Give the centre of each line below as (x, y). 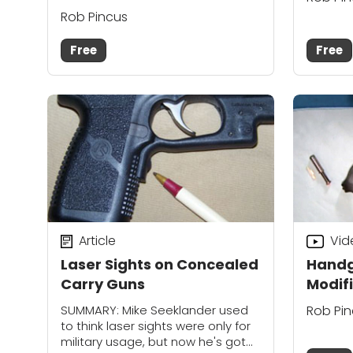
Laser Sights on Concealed (160, 264)
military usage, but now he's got (153, 341)
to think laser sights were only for (156, 325)
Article (97, 241)
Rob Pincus (94, 17)
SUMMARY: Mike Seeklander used (154, 310)
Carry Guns (103, 284)
